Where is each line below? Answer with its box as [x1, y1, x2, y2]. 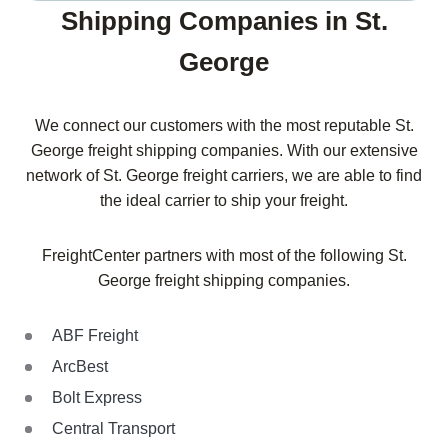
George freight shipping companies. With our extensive [30, 141, 418, 159]
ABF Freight [52, 326, 138, 344]
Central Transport [52, 419, 175, 437]
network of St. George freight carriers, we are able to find [26, 166, 422, 184]
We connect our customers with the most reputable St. [34, 116, 414, 134]
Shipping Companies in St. [60, 5, 388, 36]
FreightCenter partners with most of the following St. [41, 246, 407, 264]
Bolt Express [52, 388, 142, 406]
